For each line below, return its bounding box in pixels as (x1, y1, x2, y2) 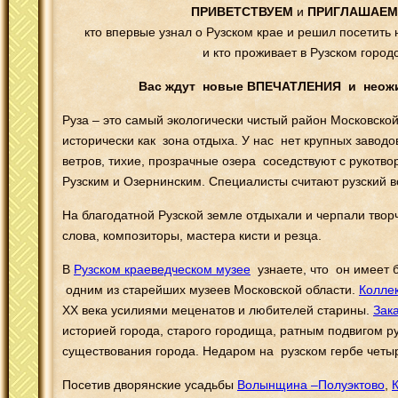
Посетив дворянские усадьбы (62, 377, 237, 392)
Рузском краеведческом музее (74, 261, 251, 276)
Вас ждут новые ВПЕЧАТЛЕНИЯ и (139, 78, 363, 93)
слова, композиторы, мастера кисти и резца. (62, 227, 322, 243)
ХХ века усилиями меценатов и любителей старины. (62, 302, 373, 317)
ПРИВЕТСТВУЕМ (190, 4, 293, 19)
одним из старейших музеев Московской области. (62, 282, 359, 297)
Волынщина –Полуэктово (237, 377, 385, 392)
